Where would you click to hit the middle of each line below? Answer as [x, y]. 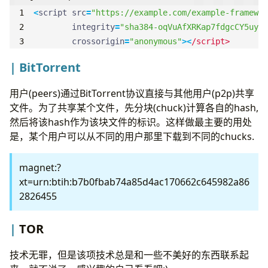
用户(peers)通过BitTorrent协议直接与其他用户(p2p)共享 [132, 93]
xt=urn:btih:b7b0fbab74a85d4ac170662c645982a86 [134, 182]
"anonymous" [156, 42]
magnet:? [40, 167]
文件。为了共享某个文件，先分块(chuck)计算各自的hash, [134, 107]
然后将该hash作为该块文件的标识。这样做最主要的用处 [131, 122]
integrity [93, 27]
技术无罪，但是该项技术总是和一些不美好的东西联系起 [129, 255]
